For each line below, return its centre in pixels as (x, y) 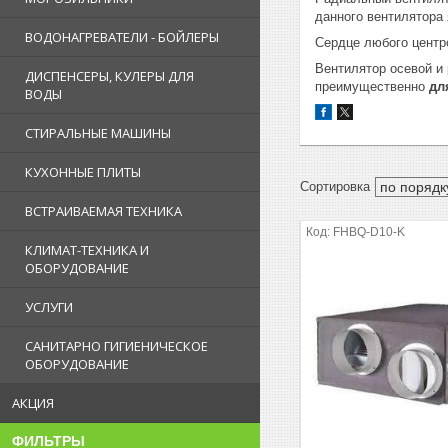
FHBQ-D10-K (369, 231)
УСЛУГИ (49, 307)
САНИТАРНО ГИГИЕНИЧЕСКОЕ (116, 346)
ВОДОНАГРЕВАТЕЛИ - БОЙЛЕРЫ (122, 37)
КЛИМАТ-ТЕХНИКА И (87, 250)
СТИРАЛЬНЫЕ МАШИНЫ (98, 133)
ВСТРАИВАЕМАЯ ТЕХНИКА (103, 211)
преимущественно (372, 86)
